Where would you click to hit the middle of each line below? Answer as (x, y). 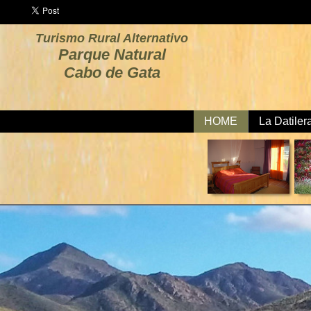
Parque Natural (112, 54)
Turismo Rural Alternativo (112, 38)
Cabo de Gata (112, 73)
